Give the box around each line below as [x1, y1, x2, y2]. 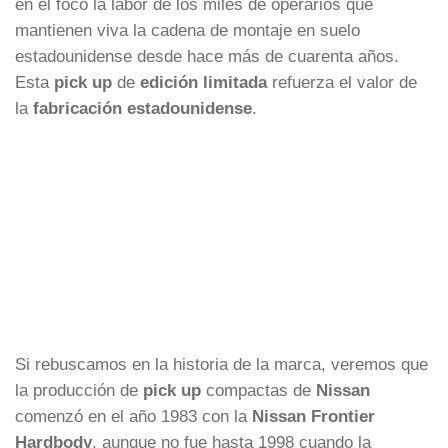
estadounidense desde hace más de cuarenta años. [15, 46, 399, 65]
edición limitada [140, 72, 267, 91]
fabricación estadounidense [33, 98, 252, 117]
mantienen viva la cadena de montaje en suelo [15, 20, 360, 39]
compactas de [201, 380, 316, 399]
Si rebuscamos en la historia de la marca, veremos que [15, 354, 428, 373]
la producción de [15, 380, 143, 399]
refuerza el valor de [267, 72, 417, 91]
